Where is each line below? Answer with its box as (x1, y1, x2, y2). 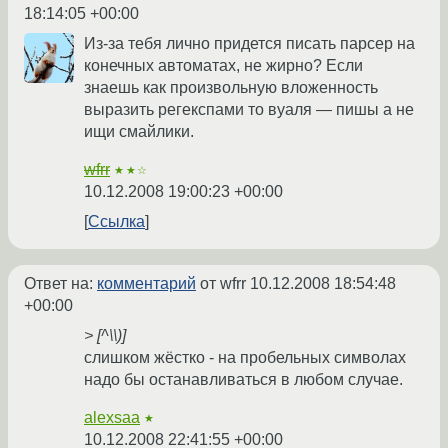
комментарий (97, 275, 196, 293)
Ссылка (88, 213, 145, 231)
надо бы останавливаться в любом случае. (84, 371, 403, 389)
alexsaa (84, 409, 140, 427)
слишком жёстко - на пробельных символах (84, 349, 406, 367)
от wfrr (196, 275, 250, 293)
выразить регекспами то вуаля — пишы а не (84, 101, 414, 119)
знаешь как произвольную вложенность (84, 79, 378, 97)
